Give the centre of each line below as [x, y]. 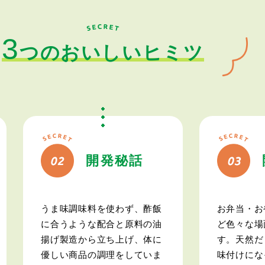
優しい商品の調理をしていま [101, 254]
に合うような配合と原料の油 [101, 224]
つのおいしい [81, 53]
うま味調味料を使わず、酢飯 [101, 208]
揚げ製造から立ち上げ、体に [101, 239]
